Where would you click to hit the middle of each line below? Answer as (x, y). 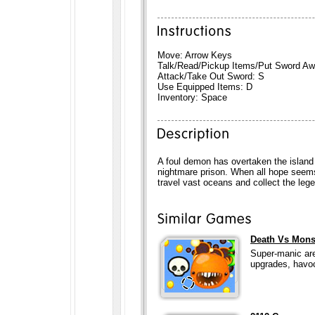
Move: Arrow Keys (195, 55)
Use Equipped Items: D (205, 87)
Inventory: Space (192, 97)
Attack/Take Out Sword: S (211, 76)
